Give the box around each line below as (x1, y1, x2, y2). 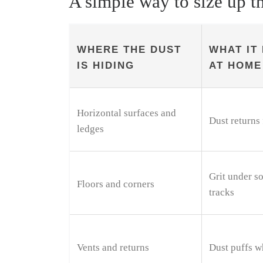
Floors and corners (77, 178, 154, 190)
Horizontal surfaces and (77, 107, 176, 119)
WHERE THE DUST (77, 43, 181, 56)
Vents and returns (77, 242, 149, 254)
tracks (209, 187, 234, 198)
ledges (77, 123, 104, 135)
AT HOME (209, 59, 262, 72)
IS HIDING (77, 59, 134, 72)
